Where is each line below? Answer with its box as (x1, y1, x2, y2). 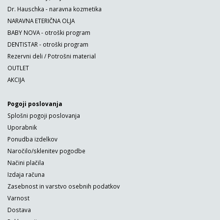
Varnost (7, 194, 29, 202)
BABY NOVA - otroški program (7, 28, 90, 37)
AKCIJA (7, 76, 25, 84)
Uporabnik (7, 123, 37, 132)
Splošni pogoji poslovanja (7, 111, 80, 120)
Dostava (7, 206, 31, 214)
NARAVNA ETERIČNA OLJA (7, 17, 75, 25)
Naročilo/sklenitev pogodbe (7, 147, 85, 155)
